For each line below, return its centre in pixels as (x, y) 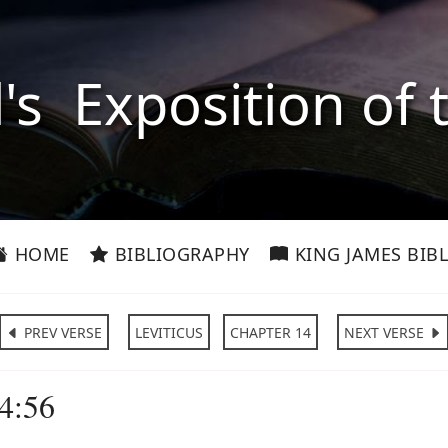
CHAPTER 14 (270, 332)
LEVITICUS (169, 332)
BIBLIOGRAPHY (179, 254)
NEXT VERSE (386, 332)
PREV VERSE (61, 332)
